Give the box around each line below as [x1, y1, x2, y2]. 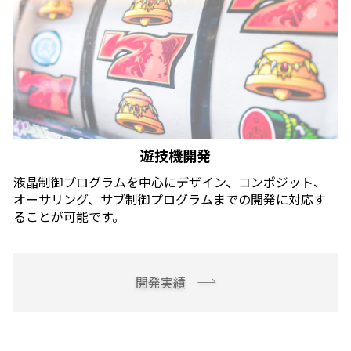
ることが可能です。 [13, 209, 125, 225]
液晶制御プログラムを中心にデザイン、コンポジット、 [13, 175, 326, 190]
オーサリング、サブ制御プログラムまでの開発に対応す [13, 192, 326, 208]
